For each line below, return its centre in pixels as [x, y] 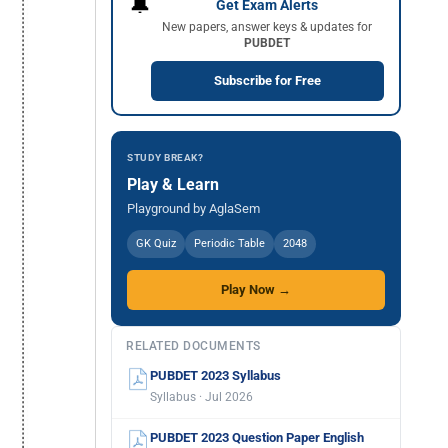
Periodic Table [229, 243]
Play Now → [256, 289]
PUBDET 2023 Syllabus [215, 375]
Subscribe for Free [267, 80]
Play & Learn [173, 184]
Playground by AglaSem [193, 208]
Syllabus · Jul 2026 [201, 397]
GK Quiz [156, 243]
